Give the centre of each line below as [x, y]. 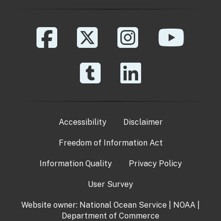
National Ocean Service [123, 205]
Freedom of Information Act [110, 143]
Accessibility [82, 122]
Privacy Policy [155, 163]
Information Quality [75, 163]
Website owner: [50, 205]
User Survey [110, 184]
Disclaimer [143, 122]
